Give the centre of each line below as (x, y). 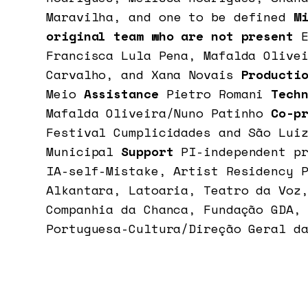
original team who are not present (174, 36)
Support (147, 152)
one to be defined (222, 17)
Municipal (80, 152)
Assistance (121, 94)
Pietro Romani (215, 94)
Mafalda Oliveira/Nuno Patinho (159, 113)
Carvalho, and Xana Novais (140, 75)
